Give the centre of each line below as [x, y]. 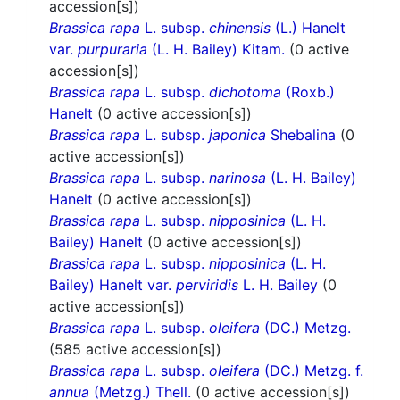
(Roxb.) [308, 92]
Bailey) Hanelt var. [112, 285]
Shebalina [303, 135]
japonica [237, 135]
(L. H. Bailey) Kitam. [218, 50]
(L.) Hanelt [308, 28]
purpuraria [112, 50]
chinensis [240, 28]
